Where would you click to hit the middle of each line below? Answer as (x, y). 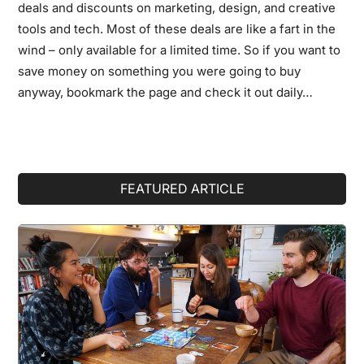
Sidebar (57, 216)
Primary (57, 186)
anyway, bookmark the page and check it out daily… (166, 92)
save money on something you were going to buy (160, 71)
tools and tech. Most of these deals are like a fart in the (177, 28)
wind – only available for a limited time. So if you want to (180, 50)
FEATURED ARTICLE (182, 188)
